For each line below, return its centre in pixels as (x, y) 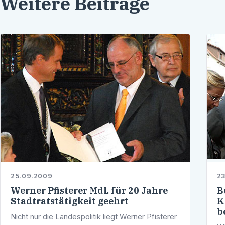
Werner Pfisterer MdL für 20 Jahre (89, 191)
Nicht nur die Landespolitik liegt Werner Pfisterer (94, 217)
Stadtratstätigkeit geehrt (70, 201)
